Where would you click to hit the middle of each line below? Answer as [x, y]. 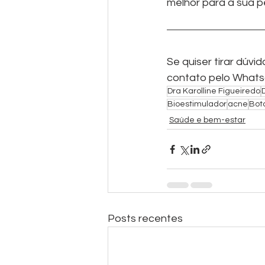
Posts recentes [145, 219]
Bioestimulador [197, 104]
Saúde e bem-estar [207, 120]
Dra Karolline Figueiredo [214, 91]
